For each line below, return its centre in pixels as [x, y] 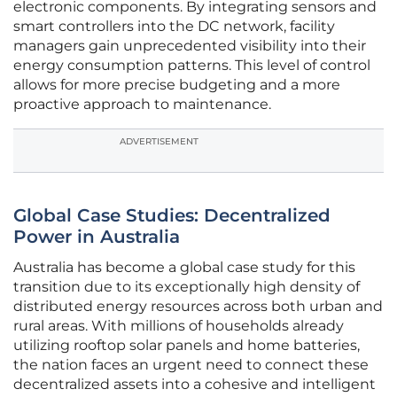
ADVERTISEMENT [159, 142]
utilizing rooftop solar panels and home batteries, [187, 346]
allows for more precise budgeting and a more [177, 85]
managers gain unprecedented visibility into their [190, 46]
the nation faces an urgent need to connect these [191, 365]
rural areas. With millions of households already [179, 326]
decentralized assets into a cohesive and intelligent [195, 385]
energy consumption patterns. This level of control [192, 66]
